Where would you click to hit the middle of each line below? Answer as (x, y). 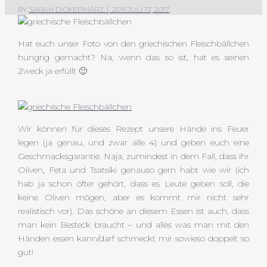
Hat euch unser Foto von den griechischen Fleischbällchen (133, 43)
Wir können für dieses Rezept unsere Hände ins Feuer (133, 128)
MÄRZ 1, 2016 (105, 9)
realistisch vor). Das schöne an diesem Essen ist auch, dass (133, 211)
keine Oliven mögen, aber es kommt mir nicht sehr (133, 197)
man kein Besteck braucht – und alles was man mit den (133, 224)
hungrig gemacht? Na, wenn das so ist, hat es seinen (133, 57)
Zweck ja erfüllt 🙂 (52, 71)
